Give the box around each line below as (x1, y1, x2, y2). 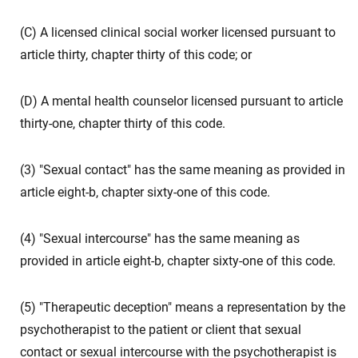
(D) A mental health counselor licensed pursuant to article (20, 93, 343, 109)
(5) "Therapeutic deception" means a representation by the (20, 300, 345, 315)
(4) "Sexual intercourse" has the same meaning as (20, 231, 300, 246)
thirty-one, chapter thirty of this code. (20, 116, 225, 131)
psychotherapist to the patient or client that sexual (20, 322, 301, 337)
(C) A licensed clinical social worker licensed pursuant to (20, 25, 336, 40)
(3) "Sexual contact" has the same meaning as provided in (20, 162, 345, 177)
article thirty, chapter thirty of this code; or (20, 47, 252, 62)
